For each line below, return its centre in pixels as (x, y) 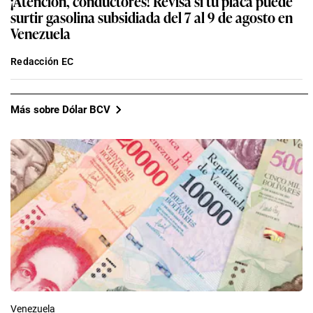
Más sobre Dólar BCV (60, 109)
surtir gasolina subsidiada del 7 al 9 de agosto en (152, 17)
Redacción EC (42, 62)
